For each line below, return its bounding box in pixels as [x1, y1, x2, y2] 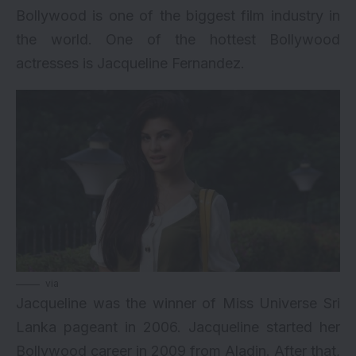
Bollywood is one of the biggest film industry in [16, 6, 340, 24]
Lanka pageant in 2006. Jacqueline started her [16, 319, 340, 336]
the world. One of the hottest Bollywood [16, 30, 340, 48]
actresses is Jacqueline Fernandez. [16, 54, 245, 72]
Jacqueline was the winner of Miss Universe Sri [16, 295, 340, 312]
